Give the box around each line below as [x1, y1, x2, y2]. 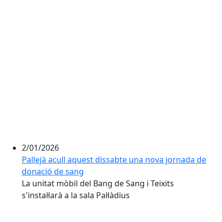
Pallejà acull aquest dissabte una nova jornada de [22, 154, 206, 165]
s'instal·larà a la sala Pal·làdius [22, 190, 130, 201]
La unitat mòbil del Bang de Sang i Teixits [22, 178, 174, 189]
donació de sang [22, 166, 84, 177]
